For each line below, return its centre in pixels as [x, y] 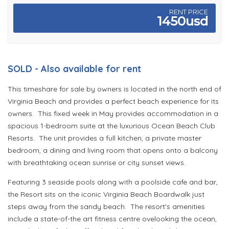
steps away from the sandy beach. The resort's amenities [106, 207]
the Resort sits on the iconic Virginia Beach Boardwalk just [106, 194]
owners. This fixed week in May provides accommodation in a [113, 114]
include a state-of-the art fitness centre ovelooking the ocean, [112, 219]
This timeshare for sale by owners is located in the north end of [114, 89]
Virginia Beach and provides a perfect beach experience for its [113, 101]
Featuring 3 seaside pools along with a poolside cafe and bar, [113, 182]
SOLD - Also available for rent [74, 69]
